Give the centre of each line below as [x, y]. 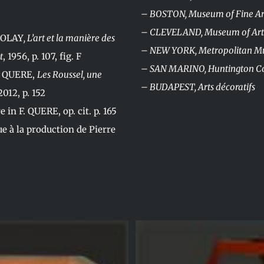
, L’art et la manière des [69, 38]
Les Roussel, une [69, 75]
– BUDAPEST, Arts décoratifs [198, 87]
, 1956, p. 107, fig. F [42, 57]
